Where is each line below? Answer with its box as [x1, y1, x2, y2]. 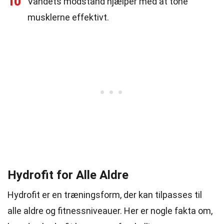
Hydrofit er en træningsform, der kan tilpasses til [7, 189, 202, 200]
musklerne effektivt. [27, 12, 109, 22]
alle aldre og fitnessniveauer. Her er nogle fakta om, [7, 205, 212, 216]
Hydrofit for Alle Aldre [7, 168, 128, 182]
